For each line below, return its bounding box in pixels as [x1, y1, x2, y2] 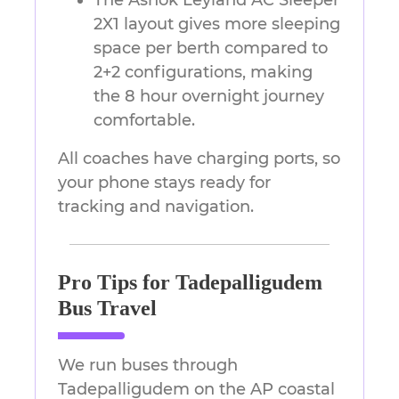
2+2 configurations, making [94, 62, 313, 83]
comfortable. [94, 110, 195, 131]
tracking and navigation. [58, 197, 254, 217]
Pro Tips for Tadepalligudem [58, 271, 322, 295]
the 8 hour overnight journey [94, 86, 324, 107]
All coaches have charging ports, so [58, 149, 340, 169]
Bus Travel [58, 297, 157, 321]
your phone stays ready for [58, 173, 271, 193]
